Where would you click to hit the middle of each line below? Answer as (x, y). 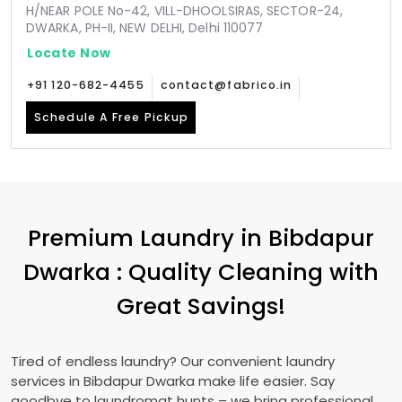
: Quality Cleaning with (248, 272)
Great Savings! (201, 306)
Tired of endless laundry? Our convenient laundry (173, 361)
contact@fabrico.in (226, 85)
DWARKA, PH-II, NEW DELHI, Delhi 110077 (145, 28)
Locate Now (69, 52)
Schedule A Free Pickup (112, 117)
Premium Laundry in (148, 238)
